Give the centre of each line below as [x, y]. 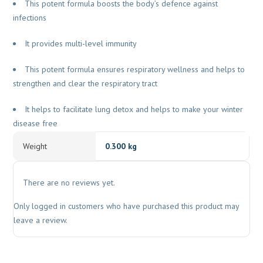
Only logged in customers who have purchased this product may [127, 206]
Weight [35, 146]
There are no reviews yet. [69, 183]
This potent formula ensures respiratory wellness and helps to [135, 70]
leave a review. [41, 220]
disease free [36, 124]
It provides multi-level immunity [81, 44]
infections [30, 18]
